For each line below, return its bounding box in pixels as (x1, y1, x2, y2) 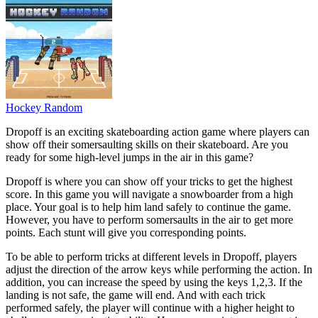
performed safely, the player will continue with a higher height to (6, 301, 295, 314)
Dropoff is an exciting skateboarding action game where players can (6, 125, 309, 138)
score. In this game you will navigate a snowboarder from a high (6, 187, 293, 200)
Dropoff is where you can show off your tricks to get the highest (6, 175, 292, 187)
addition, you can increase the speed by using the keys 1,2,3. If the (6, 275, 302, 288)
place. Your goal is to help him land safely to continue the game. (6, 200, 291, 213)
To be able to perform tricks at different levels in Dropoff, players (6, 250, 297, 263)
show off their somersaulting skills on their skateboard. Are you (6, 138, 288, 150)
